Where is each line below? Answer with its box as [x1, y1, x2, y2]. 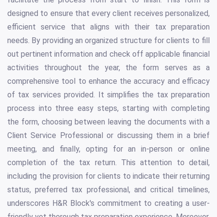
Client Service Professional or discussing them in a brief [7, 131, 210, 140]
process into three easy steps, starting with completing [7, 104, 210, 113]
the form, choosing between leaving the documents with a [7, 117, 210, 127]
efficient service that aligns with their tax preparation [7, 22, 210, 32]
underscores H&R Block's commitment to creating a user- [7, 199, 210, 208]
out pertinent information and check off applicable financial [7, 49, 210, 59]
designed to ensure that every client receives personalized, [7, 9, 210, 18]
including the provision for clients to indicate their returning [7, 171, 210, 181]
